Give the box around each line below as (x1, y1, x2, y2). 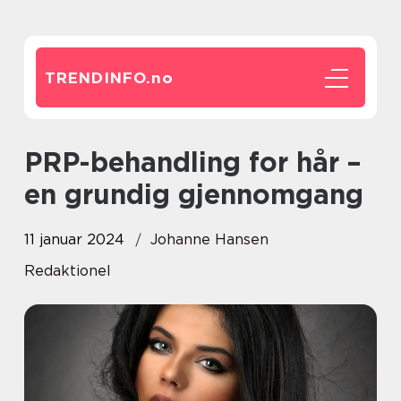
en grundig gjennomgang (24, 178, 363, 210)
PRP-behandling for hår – (24, 146, 42, 178)
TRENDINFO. (45, 69, 151, 87)
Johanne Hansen (150, 231, 269, 248)
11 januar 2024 (24, 231, 124, 248)
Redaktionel (24, 262, 111, 279)
